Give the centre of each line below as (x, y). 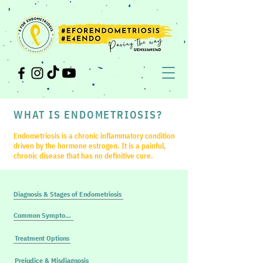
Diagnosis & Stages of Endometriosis (68, 194)
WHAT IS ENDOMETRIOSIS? (88, 115)
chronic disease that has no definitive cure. (83, 156)
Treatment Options (42, 238)
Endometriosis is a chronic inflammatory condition (94, 136)
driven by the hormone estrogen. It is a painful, (90, 146)
